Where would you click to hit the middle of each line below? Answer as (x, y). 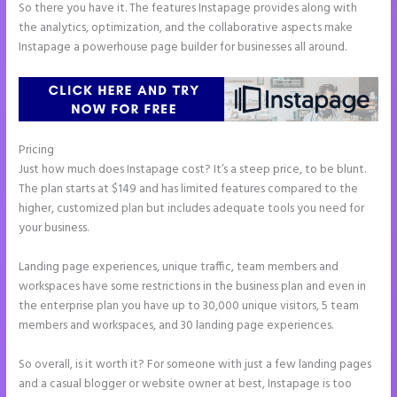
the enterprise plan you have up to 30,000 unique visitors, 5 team (189, 306)
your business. (54, 229)
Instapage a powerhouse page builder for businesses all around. (183, 48)
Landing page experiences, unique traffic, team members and (179, 267)
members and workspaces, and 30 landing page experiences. (176, 325)
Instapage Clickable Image (126, 151)
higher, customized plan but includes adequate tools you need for (192, 209)
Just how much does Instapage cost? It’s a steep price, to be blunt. (193, 170)
